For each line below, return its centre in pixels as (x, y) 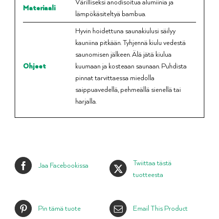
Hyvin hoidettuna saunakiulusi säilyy (125, 31)
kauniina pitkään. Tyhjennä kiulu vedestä (130, 43)
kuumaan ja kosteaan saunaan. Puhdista (131, 66)
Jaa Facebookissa (63, 165)
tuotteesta (148, 174)
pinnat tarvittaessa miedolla (115, 78)
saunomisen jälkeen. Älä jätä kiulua (123, 54)
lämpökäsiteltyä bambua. (110, 14)
